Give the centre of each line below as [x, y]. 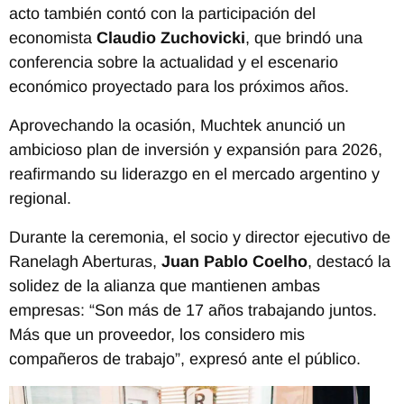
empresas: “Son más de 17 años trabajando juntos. [193, 310]
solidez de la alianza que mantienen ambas [165, 285]
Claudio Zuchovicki [171, 37]
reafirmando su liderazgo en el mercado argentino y [194, 174]
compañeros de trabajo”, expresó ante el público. [185, 358]
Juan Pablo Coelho [234, 261]
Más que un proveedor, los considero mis [157, 334]
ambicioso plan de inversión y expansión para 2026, [196, 149]
